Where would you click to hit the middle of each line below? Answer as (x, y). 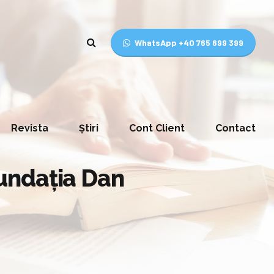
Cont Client (157, 128)
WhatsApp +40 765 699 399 (189, 43)
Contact (235, 128)
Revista (30, 128)
